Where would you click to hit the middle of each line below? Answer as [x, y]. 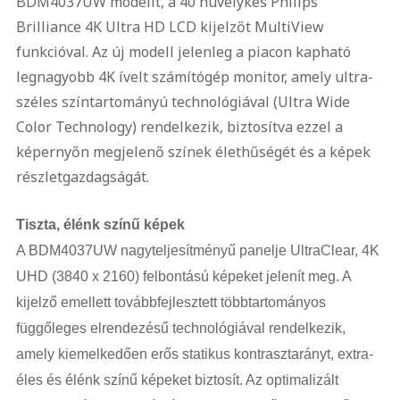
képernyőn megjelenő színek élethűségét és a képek [193, 152]
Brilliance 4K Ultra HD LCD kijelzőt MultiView [170, 27]
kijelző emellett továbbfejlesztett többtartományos [171, 302]
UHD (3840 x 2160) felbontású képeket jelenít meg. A [183, 276]
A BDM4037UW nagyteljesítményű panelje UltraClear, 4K [197, 250]
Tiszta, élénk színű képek [100, 225]
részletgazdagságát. [82, 177]
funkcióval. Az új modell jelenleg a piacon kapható [183, 52]
